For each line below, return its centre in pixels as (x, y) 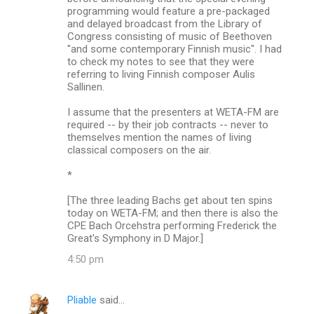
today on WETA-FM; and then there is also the (173, 213)
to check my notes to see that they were (161, 61)
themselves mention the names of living (159, 137)
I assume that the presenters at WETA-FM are (173, 112)
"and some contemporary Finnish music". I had (175, 49)
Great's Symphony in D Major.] (135, 238)
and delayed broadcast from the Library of (165, 23)
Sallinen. (86, 87)
